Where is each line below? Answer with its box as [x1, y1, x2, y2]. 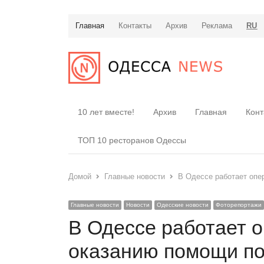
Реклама [202, 21, 232, 30]
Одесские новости [157, 201, 209, 208]
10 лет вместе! [78, 107, 134, 117]
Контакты [118, 21, 151, 30]
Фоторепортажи [216, 201, 262, 208]
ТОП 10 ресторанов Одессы [78, 135, 186, 145]
